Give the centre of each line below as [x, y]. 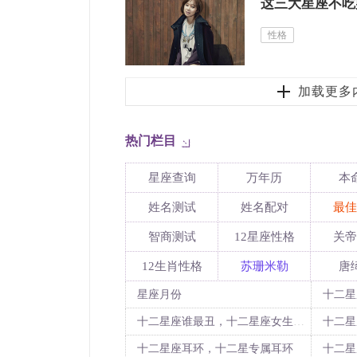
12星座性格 [264, 237]
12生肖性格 [172, 266]
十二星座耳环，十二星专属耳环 [215, 349]
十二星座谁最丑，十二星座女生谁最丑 [299, 322]
